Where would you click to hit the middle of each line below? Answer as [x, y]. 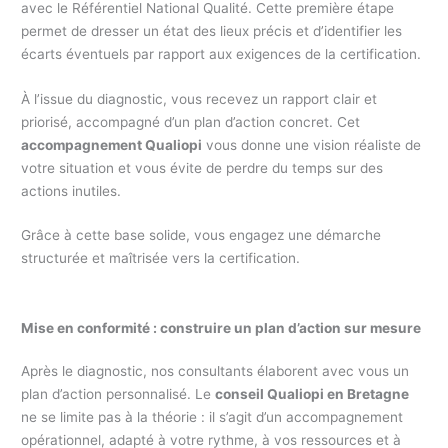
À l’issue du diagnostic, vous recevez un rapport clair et [199, 98]
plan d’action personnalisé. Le [118, 394]
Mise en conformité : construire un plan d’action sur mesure [221, 328]
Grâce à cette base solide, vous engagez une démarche [201, 235]
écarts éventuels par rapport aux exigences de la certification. [221, 53]
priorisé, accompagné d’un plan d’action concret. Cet [191, 121]
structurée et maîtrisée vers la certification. [161, 258]
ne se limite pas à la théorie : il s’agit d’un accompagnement [212, 417]
